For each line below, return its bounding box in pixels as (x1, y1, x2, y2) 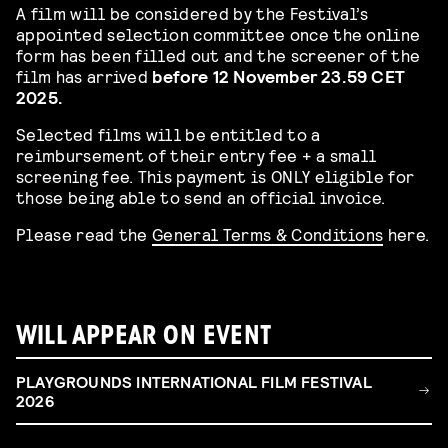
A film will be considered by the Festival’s (16, 2, 369, 24)
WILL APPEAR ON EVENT (16, 324, 271, 351)
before (152, 65, 213, 87)
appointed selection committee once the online (16, 23, 421, 45)
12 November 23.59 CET (212, 65, 406, 87)
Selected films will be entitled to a (16, 123, 321, 145)
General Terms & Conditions (152, 223, 384, 245)
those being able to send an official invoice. (16, 186, 386, 208)
